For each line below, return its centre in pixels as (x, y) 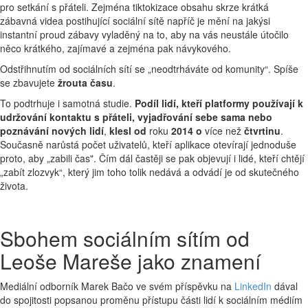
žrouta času (85, 82)
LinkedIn (253, 286)
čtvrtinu (262, 131)
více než (223, 131)
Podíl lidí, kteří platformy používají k (219, 103)
